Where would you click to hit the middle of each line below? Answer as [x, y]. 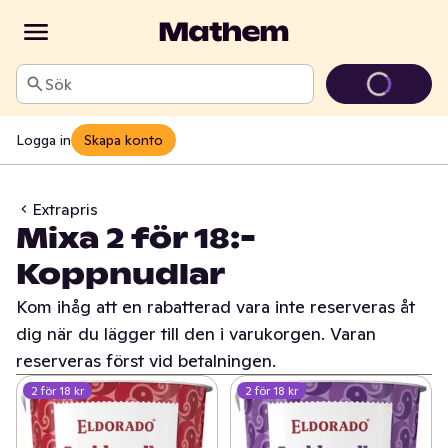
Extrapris [65, 209]
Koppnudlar [120, 274]
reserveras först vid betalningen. [146, 360]
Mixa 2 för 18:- [136, 238]
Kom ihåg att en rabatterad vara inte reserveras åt [215, 306]
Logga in [43, 139]
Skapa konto [123, 139]
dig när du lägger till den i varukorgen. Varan [196, 333]
